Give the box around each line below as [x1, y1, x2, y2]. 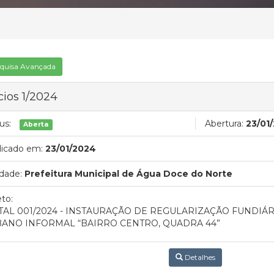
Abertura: [205, 117, 243, 129]
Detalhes [182, 252, 215, 262]
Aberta [23, 120, 49, 128]
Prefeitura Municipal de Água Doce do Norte [24, 168, 232, 179]
